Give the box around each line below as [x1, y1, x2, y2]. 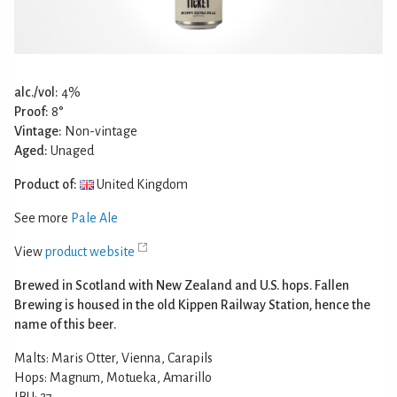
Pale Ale [71, 210, 118, 225]
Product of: [14, 176, 77, 191]
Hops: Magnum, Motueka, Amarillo [14, 370, 212, 385]
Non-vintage [62, 123, 137, 138]
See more [14, 210, 71, 225]
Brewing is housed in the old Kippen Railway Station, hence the [14, 297, 370, 312]
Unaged [48, 143, 94, 158]
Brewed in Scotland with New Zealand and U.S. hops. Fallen [14, 277, 349, 292]
